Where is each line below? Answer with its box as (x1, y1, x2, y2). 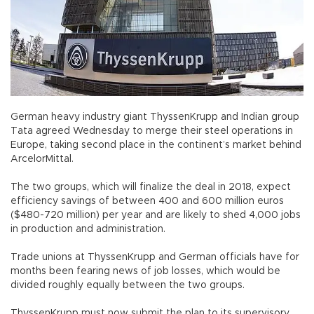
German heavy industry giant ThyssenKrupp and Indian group (11, 111, 299, 122)
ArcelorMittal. (11, 153, 74, 164)
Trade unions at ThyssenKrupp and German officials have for (11, 252, 299, 262)
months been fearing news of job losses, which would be (11, 266, 280, 276)
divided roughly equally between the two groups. (11, 280, 245, 290)
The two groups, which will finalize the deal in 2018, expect (11, 182, 291, 192)
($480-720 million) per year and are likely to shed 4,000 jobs (11, 210, 301, 220)
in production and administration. (11, 224, 165, 234)
